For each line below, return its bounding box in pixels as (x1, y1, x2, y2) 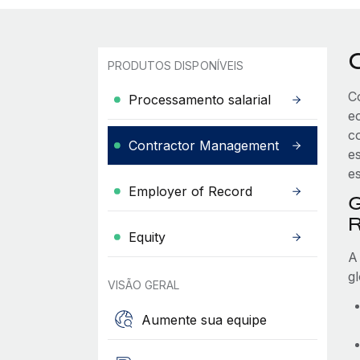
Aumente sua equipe (141, 311, 267, 328)
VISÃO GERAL (107, 278, 180, 292)
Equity (128, 229, 166, 245)
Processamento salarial (128, 92, 271, 108)
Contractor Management (128, 137, 279, 153)
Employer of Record (128, 183, 252, 199)
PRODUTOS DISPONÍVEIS (107, 59, 243, 72)
